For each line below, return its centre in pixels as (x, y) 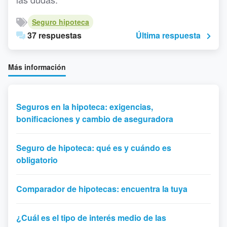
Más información (37, 67)
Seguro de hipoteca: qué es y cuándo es (94, 148)
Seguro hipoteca (61, 22)
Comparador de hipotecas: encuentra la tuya (102, 189)
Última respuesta (168, 35)
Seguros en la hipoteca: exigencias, (85, 107)
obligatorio (37, 160)
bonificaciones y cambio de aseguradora (95, 119)
